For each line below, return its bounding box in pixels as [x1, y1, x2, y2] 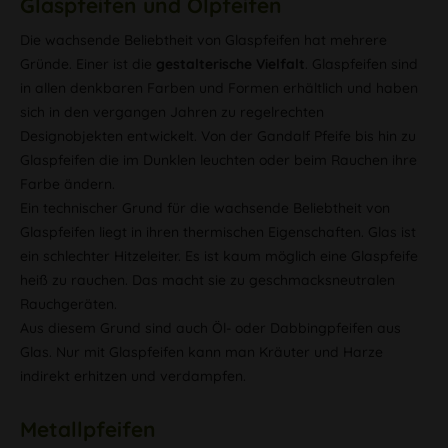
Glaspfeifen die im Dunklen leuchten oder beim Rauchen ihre [20, 151, 417, 169]
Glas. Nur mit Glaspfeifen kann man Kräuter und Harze [20, 343, 383, 361]
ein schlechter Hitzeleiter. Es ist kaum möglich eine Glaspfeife [20, 247, 418, 265]
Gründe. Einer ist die [20, 55, 156, 73]
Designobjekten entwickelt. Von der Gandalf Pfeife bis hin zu [20, 127, 416, 145]
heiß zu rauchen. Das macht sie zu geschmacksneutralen [20, 271, 395, 289]
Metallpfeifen [20, 416, 156, 442]
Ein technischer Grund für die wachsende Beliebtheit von [20, 199, 390, 217]
